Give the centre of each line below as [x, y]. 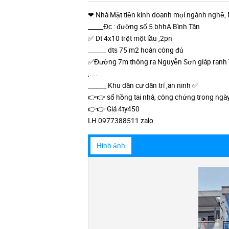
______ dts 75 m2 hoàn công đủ [136, 50]
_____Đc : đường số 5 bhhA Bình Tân [144, 27]
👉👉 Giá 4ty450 [114, 109]
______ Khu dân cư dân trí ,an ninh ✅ [143, 85]
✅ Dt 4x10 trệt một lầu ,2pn [130, 38]
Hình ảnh [111, 146]
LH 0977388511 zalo [121, 121]
